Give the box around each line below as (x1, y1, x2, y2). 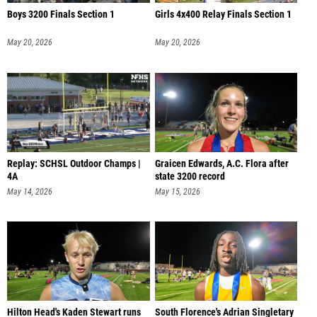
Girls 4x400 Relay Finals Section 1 (154, 8, 292, 21)
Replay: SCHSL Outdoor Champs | (7, 157, 141, 170)
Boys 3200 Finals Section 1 (7, 8, 115, 21)
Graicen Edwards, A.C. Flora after (154, 157, 289, 170)
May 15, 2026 (154, 186, 200, 197)
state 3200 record (154, 170, 225, 183)
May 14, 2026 (7, 186, 52, 197)
